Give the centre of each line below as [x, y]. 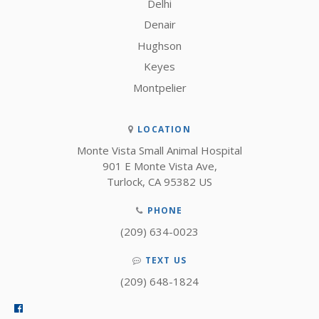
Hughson [159, 45]
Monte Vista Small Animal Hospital [159, 150]
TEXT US [166, 260]
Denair [159, 25]
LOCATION [164, 129]
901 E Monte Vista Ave [158, 166]
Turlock [125, 181]
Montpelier [159, 87]
